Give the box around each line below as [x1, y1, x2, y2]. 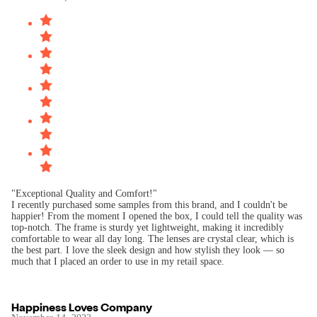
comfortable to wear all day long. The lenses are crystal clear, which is [11, 234, 294, 244]
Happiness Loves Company [11, 300, 152, 313]
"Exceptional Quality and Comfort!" [11, 188, 157, 199]
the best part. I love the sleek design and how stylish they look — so [11, 245, 284, 255]
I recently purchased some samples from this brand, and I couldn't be [11, 200, 287, 210]
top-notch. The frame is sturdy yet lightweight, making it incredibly [11, 222, 284, 233]
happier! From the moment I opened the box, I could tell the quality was [11, 211, 302, 221]
